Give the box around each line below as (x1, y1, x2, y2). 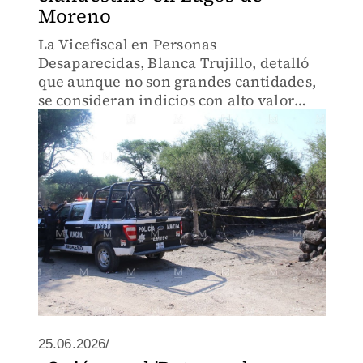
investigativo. (37, 109, 133, 129)
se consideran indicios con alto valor (37, 90, 294, 110)
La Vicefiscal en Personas (37, 34, 217, 54)
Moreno (37, 2, 111, 29)
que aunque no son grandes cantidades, (37, 71, 316, 92)
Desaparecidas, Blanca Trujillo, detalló (37, 53, 310, 73)
